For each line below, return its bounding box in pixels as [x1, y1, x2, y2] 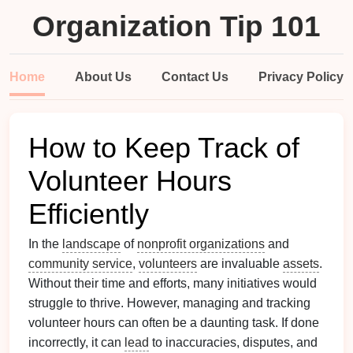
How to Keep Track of [28, 132, 299, 164]
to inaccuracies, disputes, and [149, 336, 318, 349]
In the [28, 237, 62, 251]
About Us [75, 70, 132, 84]
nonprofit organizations [137, 237, 265, 251]
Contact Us [162, 70, 229, 84]
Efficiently [28, 199, 149, 230]
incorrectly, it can [28, 336, 124, 349]
